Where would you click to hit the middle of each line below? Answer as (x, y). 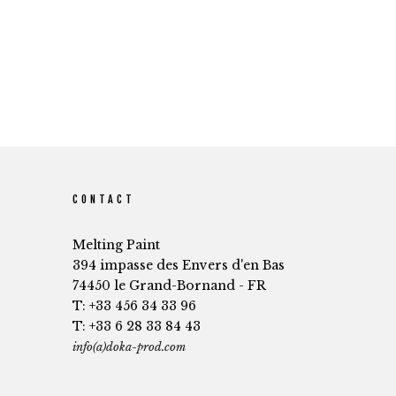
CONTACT (104, 199)
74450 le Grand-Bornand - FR (169, 286)
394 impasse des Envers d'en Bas (179, 265)
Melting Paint (116, 245)
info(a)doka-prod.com (129, 347)
